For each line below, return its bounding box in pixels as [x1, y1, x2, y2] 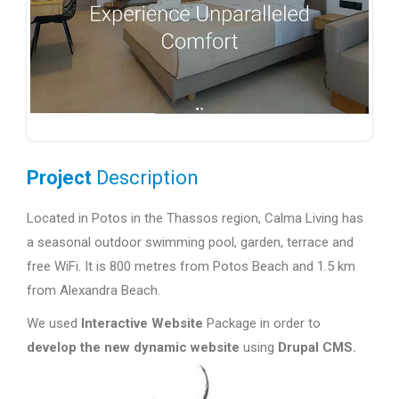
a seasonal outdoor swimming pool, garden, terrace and [27, 233, 354, 250]
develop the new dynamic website [27, 338, 240, 355]
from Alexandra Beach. [27, 281, 160, 298]
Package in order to [203, 314, 321, 331]
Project [27, 166, 92, 189]
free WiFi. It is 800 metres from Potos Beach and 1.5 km [27, 257, 355, 274]
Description [92, 166, 199, 189]
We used [27, 314, 81, 331]
